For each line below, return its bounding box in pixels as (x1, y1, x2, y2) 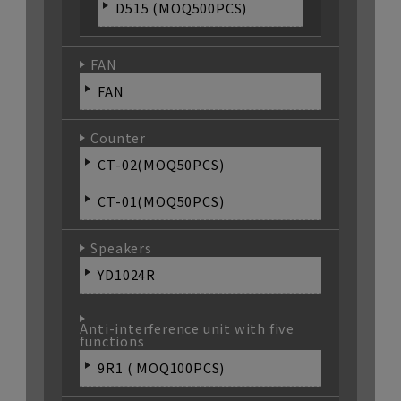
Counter (90, 128, 146, 147)
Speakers (90, 238, 152, 257)
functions (80, 331, 145, 350)
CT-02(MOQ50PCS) (98, 155, 225, 174)
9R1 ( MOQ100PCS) (98, 358, 226, 377)
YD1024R (98, 265, 156, 284)
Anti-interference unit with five (80, 319, 294, 337)
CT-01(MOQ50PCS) (98, 192, 225, 210)
